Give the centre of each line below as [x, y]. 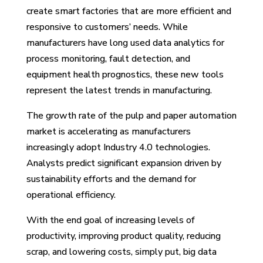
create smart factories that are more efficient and [129, 11]
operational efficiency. [71, 195]
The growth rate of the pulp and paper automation [131, 115]
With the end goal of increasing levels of [110, 220]
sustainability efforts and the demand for [111, 179]
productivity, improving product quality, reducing [123, 236]
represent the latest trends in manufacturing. [119, 90]
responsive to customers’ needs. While [107, 27]
